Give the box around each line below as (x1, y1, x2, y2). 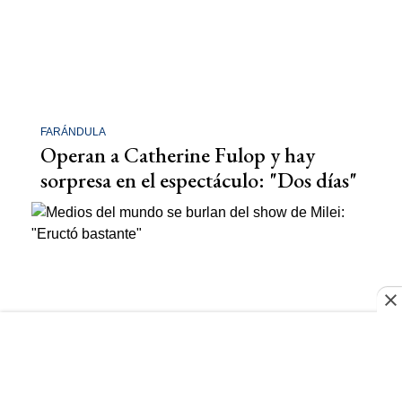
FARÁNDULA (40, 125, 106, 138)
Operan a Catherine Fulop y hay (40, 140, 315, 169)
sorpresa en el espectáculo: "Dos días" (40, 165, 357, 194)
